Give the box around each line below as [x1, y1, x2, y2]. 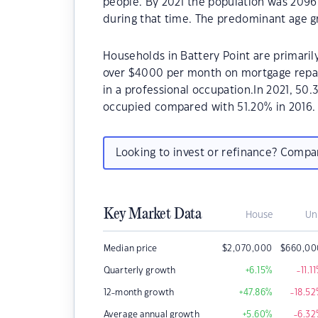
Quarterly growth [104, 266, 176, 275]
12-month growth [104, 288, 174, 297]
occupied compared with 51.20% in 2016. [103, 102, 316, 113]
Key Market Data [104, 206, 202, 223]
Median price [104, 244, 158, 253]
